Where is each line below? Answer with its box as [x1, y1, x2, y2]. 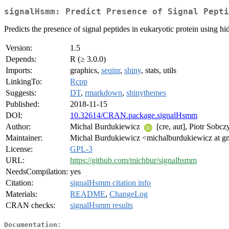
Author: [6, 122, 31, 131]
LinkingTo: [6, 77, 42, 86]
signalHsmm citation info [70, 178, 151, 188]
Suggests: [6, 88, 36, 98]
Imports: [6, 66, 32, 75]
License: [6, 145, 33, 154]
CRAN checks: [6, 201, 55, 210]
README [70, 190, 105, 199]
